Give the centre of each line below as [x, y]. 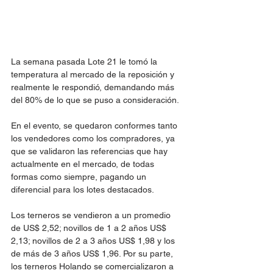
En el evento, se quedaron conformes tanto [95, 126]
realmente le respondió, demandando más [94, 87]
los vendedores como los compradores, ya [94, 138]
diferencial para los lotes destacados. [83, 190]
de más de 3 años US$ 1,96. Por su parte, [93, 253]
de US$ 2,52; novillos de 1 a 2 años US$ [90, 228]
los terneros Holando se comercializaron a [94, 266]
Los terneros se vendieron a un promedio [92, 215]
